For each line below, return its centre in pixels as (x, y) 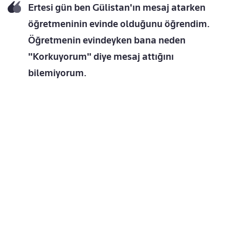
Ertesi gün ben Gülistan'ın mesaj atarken (117, 8)
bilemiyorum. (57, 73)
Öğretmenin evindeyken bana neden (107, 40)
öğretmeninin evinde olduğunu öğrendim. (119, 24)
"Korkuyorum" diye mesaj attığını (101, 57)
